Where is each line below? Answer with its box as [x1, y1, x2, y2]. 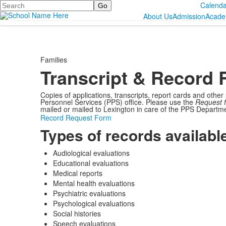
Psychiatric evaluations [52, 188, 126, 198]
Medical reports [52, 168, 102, 178]
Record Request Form [40, 112, 111, 123]
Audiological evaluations [52, 148, 130, 158]
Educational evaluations [52, 158, 129, 168]
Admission [172, 11, 205, 21]
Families [40, 54, 67, 65]
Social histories [52, 208, 101, 218]
